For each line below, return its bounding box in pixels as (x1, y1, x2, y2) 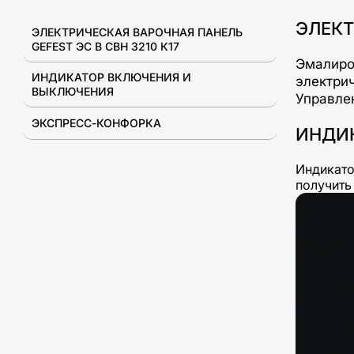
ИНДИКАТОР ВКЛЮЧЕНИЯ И (32, 70, 191, 84)
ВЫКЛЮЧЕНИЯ (32, 85, 114, 98)
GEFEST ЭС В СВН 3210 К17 (32, 40, 179, 53)
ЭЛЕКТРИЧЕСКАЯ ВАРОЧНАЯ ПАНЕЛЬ (32, 25, 243, 39)
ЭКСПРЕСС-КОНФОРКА (32, 116, 161, 130)
